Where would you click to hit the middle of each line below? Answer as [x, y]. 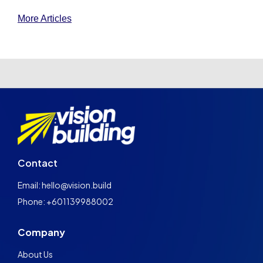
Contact [38, 163]
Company [41, 232]
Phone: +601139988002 [65, 202]
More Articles [45, 18]
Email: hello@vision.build [65, 185]
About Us [35, 254]
